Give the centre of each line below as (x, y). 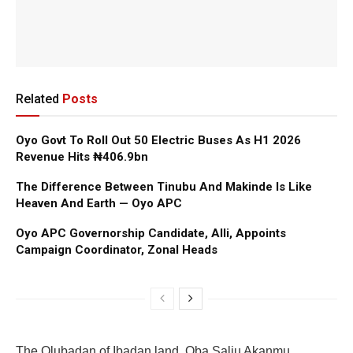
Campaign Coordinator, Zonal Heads (117, 249)
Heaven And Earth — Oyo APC (99, 203)
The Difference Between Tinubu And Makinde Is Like (164, 186)
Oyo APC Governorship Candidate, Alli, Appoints (151, 233)
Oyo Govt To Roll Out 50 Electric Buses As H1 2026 (158, 140)
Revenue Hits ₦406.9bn (82, 156)
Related (37, 98)
